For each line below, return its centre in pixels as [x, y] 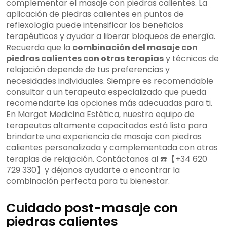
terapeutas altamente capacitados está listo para [107, 126]
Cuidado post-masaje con [92, 208]
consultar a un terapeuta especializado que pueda [106, 92]
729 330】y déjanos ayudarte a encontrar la [93, 170]
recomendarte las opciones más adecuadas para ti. [109, 103]
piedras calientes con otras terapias [85, 59]
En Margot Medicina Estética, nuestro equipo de [100, 115]
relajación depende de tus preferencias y [88, 70]
